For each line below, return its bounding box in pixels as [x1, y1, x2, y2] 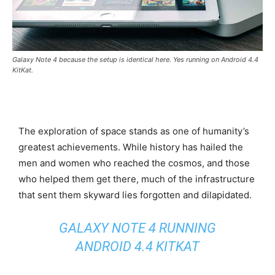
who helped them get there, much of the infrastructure [18, 172, 255, 185]
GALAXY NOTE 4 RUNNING [59, 220, 216, 236]
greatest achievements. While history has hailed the [18, 141, 243, 153]
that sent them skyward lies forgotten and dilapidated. [18, 188, 252, 201]
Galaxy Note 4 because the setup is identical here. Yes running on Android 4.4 [12, 55, 258, 64]
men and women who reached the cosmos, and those [18, 157, 250, 169]
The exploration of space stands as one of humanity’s [18, 125, 249, 137]
